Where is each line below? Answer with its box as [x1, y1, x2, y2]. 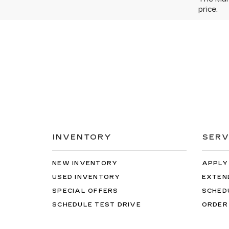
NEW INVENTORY [52, 159, 118, 167]
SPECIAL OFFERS [52, 187, 119, 194]
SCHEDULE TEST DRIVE [52, 201, 141, 208]
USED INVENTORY [52, 173, 121, 180]
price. [198, 5, 218, 14]
